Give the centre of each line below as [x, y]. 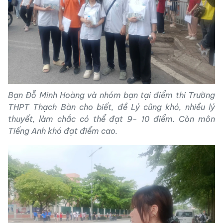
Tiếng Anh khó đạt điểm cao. [63, 131]
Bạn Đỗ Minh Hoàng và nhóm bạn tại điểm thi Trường [111, 95]
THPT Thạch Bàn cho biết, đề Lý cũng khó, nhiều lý [111, 107]
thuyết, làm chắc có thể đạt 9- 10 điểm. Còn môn [111, 119]
